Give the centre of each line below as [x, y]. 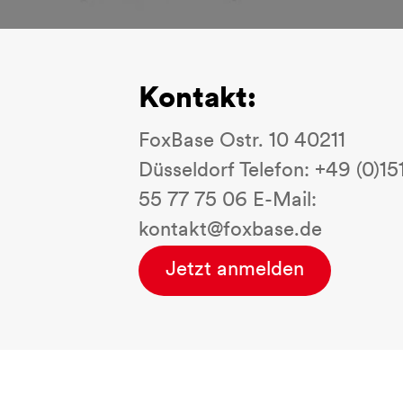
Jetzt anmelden [235, 270]
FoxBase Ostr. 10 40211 [242, 142]
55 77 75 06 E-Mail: [228, 201]
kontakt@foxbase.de [230, 231]
